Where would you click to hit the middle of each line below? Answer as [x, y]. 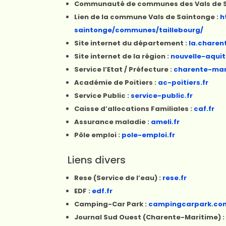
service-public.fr [162, 96]
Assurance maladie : [113, 122]
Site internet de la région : [123, 56]
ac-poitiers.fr [183, 82]
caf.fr [204, 109]
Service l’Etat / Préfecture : [124, 69]
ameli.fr [165, 122]
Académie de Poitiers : [116, 82]
